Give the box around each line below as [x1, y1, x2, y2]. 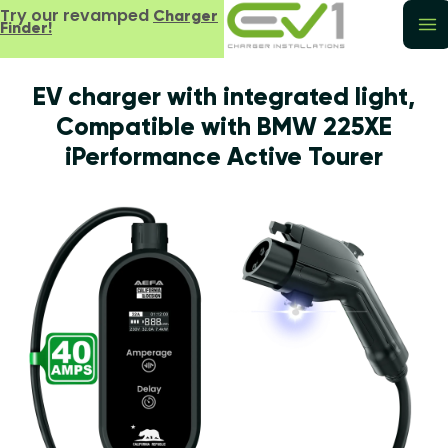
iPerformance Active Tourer [65, 141, 383, 172]
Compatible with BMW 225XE [56, 111, 392, 142]
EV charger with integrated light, [33, 81, 415, 112]
